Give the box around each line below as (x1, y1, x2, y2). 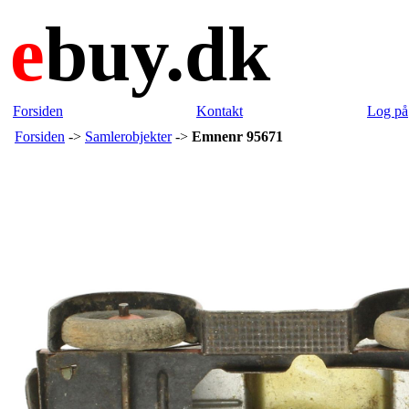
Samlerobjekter (85, 129, 172, 144)
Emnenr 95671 (192, 129, 283, 144)
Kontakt (196, 103, 243, 119)
